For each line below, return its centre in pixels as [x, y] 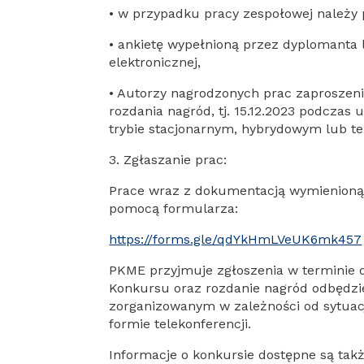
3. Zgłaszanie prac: [168, 160]
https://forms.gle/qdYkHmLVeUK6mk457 [236, 239]
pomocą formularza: [174, 208]
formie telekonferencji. [180, 324]
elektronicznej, [155, 62]
